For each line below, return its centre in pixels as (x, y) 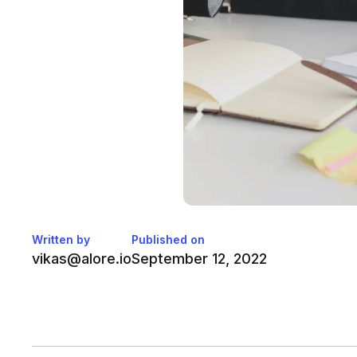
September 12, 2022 (199, 259)
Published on (168, 240)
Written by (61, 240)
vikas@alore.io (82, 259)
